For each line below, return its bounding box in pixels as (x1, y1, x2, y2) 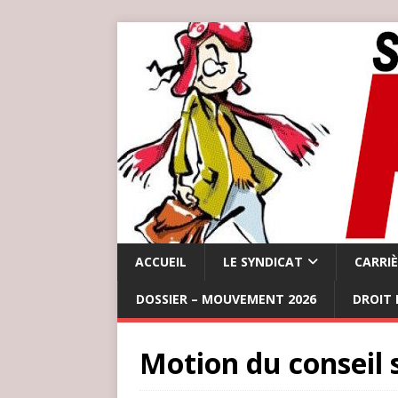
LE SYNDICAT (223, 253, 303, 270)
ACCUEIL (135, 253, 187, 270)
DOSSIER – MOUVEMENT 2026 (136, 291, 316, 307)
